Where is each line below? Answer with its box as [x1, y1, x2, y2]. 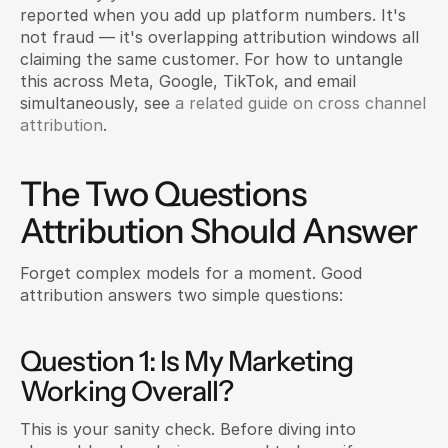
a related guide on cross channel [175, 93, 426, 113]
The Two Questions [20, 173, 306, 215]
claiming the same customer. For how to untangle [20, 49, 403, 69]
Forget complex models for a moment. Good [20, 263, 362, 283]
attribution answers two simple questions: [20, 285, 343, 305]
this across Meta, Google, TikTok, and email [20, 71, 356, 91]
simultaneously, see [20, 93, 175, 113]
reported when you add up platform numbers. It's [20, 5, 406, 25]
